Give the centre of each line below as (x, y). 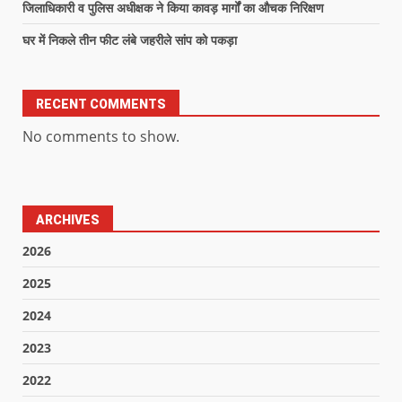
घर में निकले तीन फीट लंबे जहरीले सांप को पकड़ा (130, 39)
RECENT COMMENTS (101, 104)
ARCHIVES (68, 219)
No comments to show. (101, 136)
